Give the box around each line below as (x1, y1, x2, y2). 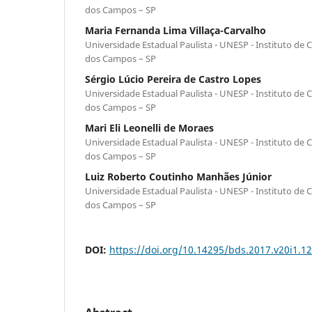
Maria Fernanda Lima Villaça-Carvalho (85, 23, 266, 37)
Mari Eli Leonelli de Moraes (85, 120, 214, 134)
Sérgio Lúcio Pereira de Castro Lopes (85, 72, 261, 86)
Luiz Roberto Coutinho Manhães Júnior (85, 169, 272, 183)
